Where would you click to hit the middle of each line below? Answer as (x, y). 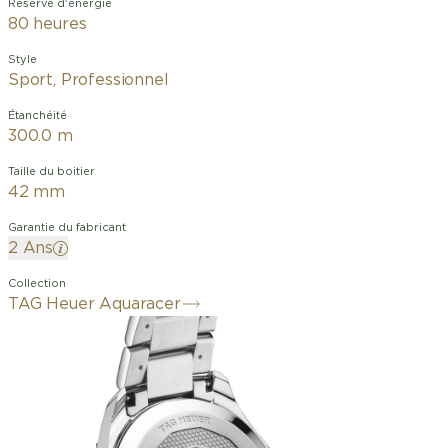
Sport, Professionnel (88, 80)
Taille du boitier (51, 171)
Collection (37, 283)
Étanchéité (37, 115)
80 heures (47, 24)
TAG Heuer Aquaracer (94, 304)
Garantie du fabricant (67, 227)
